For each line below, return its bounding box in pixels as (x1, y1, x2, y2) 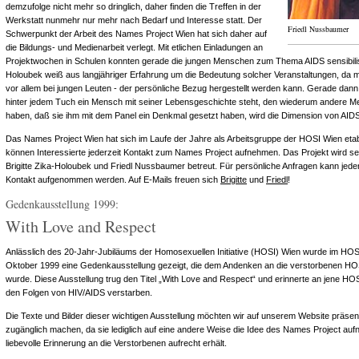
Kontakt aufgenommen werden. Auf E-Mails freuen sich (6, 175, 220, 184)
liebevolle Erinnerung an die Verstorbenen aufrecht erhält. (6, 338, 227, 348)
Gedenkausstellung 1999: (6, 196, 119, 212)
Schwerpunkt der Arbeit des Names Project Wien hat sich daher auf (6, 29, 267, 38)
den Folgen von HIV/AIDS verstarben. (6, 288, 152, 297)
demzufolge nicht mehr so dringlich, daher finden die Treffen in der (6, 2, 261, 11)
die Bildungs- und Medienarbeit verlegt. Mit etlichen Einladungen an (6, 42, 263, 52)
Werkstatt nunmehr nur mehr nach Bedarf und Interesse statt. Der (6, 15, 262, 25)
